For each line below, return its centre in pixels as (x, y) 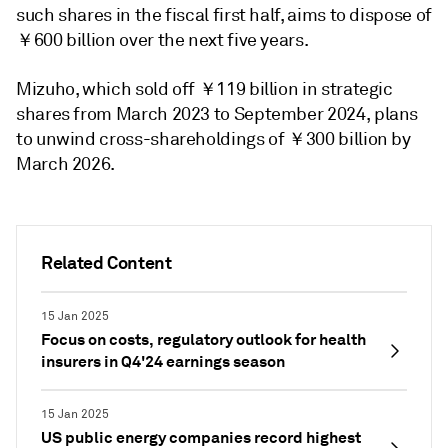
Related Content (106, 262)
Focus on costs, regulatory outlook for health (203, 339)
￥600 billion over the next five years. (162, 40)
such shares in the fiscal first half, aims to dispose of (224, 15)
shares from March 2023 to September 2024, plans (217, 114)
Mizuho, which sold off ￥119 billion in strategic (204, 89)
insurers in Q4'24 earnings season (163, 361)
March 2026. (66, 164)
